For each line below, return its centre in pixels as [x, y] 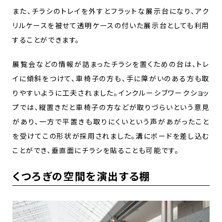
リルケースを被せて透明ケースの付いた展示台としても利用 [111, 25]
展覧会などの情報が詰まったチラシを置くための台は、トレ [111, 64]
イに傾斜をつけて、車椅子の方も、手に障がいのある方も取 [111, 78]
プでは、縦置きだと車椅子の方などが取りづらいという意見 [111, 107]
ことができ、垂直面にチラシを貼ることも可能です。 [96, 150]
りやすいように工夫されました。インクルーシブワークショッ [111, 92]
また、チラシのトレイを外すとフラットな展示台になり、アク [111, 11]
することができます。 [46, 39]
